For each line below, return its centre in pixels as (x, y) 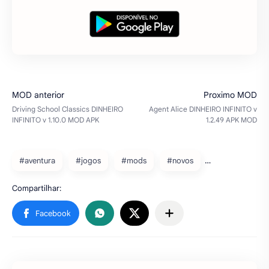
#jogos (88, 161)
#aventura (37, 161)
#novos (180, 161)
